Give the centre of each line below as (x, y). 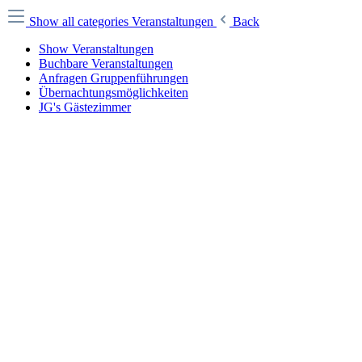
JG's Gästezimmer (85, 107)
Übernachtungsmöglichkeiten (114, 93)
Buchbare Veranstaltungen (106, 63)
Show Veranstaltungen (96, 49)
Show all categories (80, 21)
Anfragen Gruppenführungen (114, 78)
